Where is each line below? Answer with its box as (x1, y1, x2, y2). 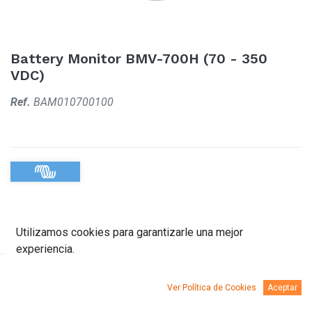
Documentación (116, 274, 212, 292)
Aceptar (267, 283, 297, 292)
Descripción (21, 274, 95, 292)
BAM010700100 (33, 95, 114, 109)
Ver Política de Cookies (167, 283, 256, 292)
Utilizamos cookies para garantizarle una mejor (16, 226, 243, 239)
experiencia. (16, 242, 75, 256)
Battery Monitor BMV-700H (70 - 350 (10, 50, 267, 67)
